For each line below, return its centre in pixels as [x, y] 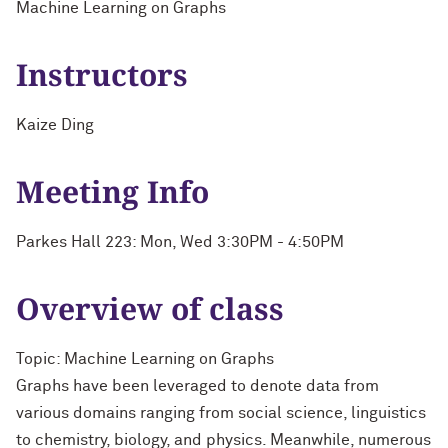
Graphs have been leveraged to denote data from [197, 386]
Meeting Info [112, 191]
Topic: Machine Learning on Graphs [145, 359]
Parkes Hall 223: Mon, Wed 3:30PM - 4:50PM [180, 242]
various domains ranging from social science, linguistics [221, 413]
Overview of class [150, 308]
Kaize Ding [55, 125]
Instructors [102, 74]
